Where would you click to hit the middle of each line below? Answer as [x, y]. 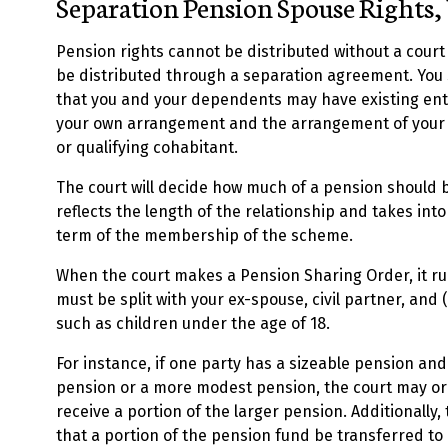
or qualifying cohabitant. [147, 147]
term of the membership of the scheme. [204, 235]
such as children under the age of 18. [193, 323]
